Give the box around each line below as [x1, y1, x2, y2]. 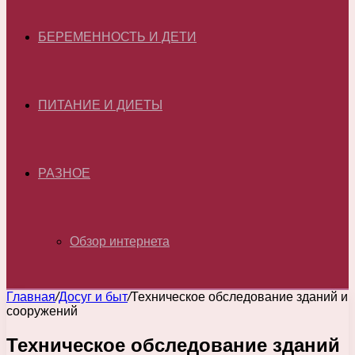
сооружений [6, 304, 78, 318]
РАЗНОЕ [38, 166, 90, 180]
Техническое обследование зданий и [131, 290, 348, 303]
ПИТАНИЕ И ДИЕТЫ [38, 98, 162, 112]
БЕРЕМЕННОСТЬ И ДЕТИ [38, 30, 197, 44]
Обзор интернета [70, 235, 170, 248]
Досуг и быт [59, 290, 128, 303]
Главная [6, 290, 55, 303]
